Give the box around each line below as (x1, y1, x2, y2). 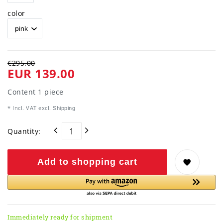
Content (7, 87, 38, 97)
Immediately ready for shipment (7, 213, 112, 222)
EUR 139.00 (7, 66, 75, 82)
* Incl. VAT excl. (7, 104, 51, 112)
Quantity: (7, 126, 41, 136)
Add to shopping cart (37, 157, 137, 167)
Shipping (51, 105, 75, 111)
